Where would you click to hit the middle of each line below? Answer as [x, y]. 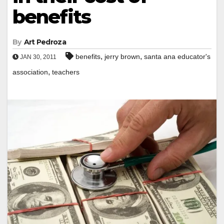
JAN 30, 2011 [37, 57]
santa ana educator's [177, 56]
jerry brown [122, 56]
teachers [66, 72]
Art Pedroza [45, 42]
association [30, 72]
